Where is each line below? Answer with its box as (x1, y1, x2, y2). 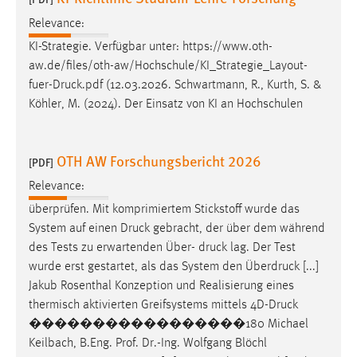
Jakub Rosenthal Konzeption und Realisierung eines (29, 279, 294, 292)
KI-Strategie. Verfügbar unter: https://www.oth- (29, 40, 273, 53)
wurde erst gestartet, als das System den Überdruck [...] (29, 260, 319, 273)
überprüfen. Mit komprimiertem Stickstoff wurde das (29, 202, 300, 216)
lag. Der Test (227, 241, 296, 254)
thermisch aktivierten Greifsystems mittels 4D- (29, 298, 269, 312)
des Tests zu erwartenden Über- (29, 241, 198, 254)
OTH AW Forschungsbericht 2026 (57, 150, 261, 171)
